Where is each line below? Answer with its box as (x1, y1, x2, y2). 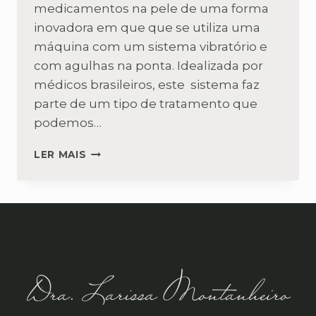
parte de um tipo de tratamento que (34, 97, 257, 111)
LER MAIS (34, 149, 87, 161)
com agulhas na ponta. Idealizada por (34, 59, 263, 73)
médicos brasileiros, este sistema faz (34, 78, 260, 92)
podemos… (34, 116, 102, 130)
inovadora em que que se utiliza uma (34, 20, 260, 35)
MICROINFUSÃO (85, 145, 174, 157)
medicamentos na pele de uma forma (34, 1, 269, 16)
